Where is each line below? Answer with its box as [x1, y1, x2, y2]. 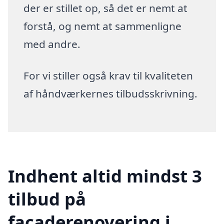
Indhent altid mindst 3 [8, 163, 202, 187]
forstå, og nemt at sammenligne [23, 18, 182, 33]
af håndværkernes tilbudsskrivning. [23, 86, 198, 101]
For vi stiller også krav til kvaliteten [23, 68, 193, 83]
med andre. [23, 36, 81, 51]
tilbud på [8, 186, 86, 210]
